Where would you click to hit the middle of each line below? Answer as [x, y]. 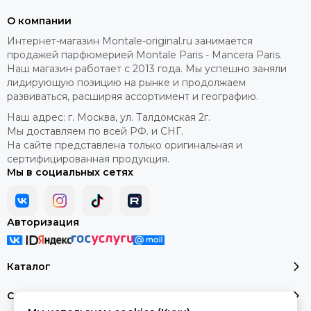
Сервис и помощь [55, 296]
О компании [39, 21]
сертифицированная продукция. [88, 159]
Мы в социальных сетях [70, 172]
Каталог [29, 267]
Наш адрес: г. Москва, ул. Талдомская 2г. [109, 117]
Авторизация [43, 222]
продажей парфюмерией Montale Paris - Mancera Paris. [144, 55]
